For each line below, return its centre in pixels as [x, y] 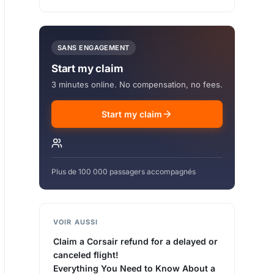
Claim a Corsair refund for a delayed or [135, 241]
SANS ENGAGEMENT [94, 48]
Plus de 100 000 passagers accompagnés [124, 171]
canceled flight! [86, 254]
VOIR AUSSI [76, 222]
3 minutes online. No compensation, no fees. [137, 84]
